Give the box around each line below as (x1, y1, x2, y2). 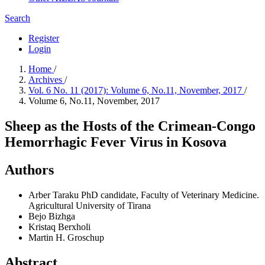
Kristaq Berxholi (28, 221, 91, 232)
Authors (5, 161, 54, 177)
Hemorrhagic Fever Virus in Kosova (5, 134, 227, 150)
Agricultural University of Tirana (28, 200, 151, 211)
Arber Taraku (28, 189, 81, 200)
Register (28, 33, 59, 43)
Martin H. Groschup (28, 232, 104, 243)
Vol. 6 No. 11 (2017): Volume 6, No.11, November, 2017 (28, 85, 244, 95)
